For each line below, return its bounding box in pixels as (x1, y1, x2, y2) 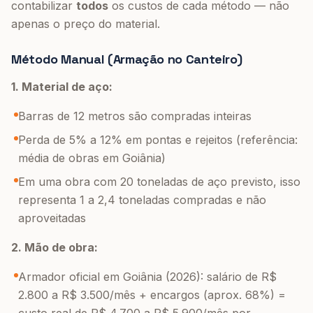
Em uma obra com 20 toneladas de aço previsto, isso (18, 175, 300, 189)
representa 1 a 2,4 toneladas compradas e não (18, 193, 266, 207)
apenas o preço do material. (11, 17, 160, 31)
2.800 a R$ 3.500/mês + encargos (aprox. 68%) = (18, 288, 286, 302)
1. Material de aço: (11, 80, 112, 94)
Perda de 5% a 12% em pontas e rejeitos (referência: (18, 133, 298, 147)
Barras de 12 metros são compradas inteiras (18, 109, 252, 123)
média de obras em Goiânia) (18, 151, 166, 165)
